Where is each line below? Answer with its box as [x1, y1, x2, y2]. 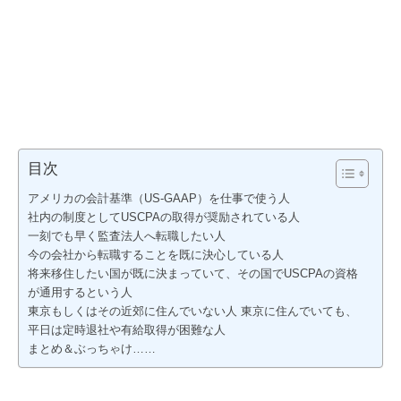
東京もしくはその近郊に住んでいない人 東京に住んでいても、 [28, 304, 357, 318]
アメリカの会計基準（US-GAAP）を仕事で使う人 [28, 192, 290, 205]
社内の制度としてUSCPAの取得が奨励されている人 [28, 210, 300, 224]
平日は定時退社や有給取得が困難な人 [28, 323, 226, 337]
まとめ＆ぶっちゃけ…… [28, 342, 156, 355]
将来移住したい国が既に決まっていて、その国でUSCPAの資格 [28, 267, 358, 280]
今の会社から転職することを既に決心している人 [28, 248, 284, 261]
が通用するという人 [28, 286, 132, 299]
